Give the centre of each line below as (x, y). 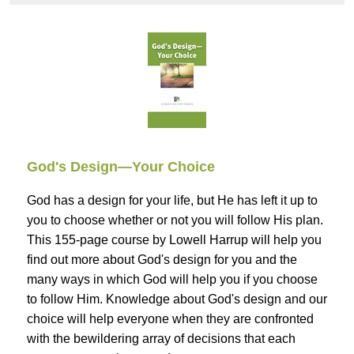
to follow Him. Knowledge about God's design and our (177, 299)
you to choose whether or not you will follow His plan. (175, 220)
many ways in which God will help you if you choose (172, 280)
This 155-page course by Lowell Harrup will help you (174, 240)
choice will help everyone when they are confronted (170, 319)
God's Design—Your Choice (121, 167)
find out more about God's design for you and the (162, 260)
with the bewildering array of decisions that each (161, 339)
